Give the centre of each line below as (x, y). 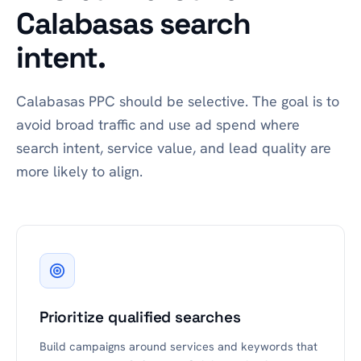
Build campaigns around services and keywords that (178, 346)
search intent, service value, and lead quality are (174, 148)
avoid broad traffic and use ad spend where (158, 124)
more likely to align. (79, 171)
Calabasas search (134, 24)
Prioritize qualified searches (140, 317)
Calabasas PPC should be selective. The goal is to (178, 101)
